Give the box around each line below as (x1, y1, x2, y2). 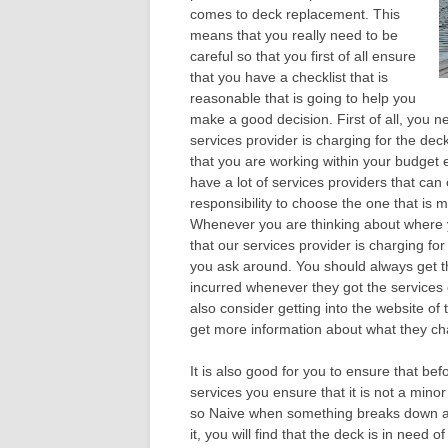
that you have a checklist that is (190, 69, 388, 86)
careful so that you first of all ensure (190, 48, 416, 65)
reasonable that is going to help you (190, 90, 416, 107)
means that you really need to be (190, 27, 398, 44)
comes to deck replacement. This (190, 6, 400, 23)
